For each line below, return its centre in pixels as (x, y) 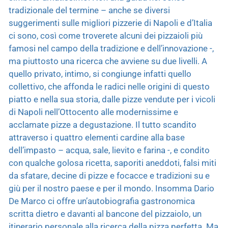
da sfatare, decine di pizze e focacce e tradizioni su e (109, 175)
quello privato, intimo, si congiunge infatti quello (100, 74)
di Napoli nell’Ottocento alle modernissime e (93, 112)
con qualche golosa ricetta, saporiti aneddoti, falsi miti (112, 163)
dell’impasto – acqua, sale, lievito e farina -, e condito (109, 150)
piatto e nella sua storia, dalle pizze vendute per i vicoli (112, 99)
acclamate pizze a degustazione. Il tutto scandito (103, 124)
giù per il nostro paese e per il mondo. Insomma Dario (111, 188)
